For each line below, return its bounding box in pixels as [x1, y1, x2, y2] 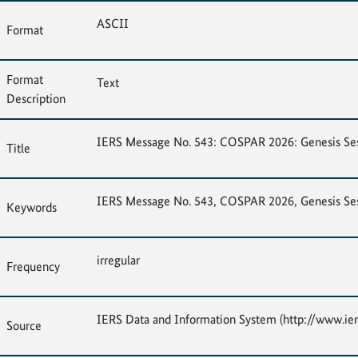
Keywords [6, 200, 57, 215]
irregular [97, 253, 140, 268]
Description [6, 91, 66, 106]
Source [6, 318, 42, 333]
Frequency [6, 259, 60, 274]
